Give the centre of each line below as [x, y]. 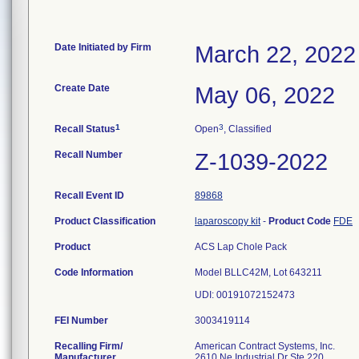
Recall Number [89, 155]
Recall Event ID [89, 196]
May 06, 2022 [265, 95]
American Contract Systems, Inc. [265, 346]
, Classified [248, 129]
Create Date [82, 88]
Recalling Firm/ [89, 346]
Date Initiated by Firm [103, 47]
